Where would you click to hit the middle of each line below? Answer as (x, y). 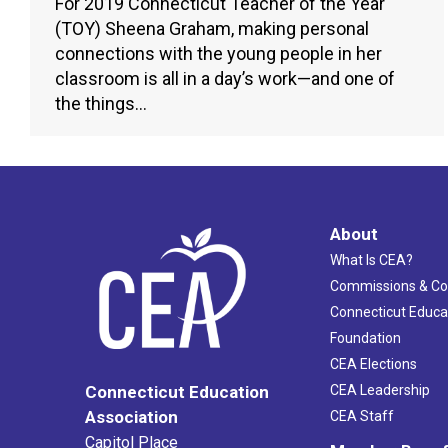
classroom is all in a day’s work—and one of (225, 78)
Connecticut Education (177, 392)
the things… (101, 103)
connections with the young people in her (218, 53)
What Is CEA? (371, 259)
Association (131, 417)
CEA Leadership (379, 389)
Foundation (365, 337)
